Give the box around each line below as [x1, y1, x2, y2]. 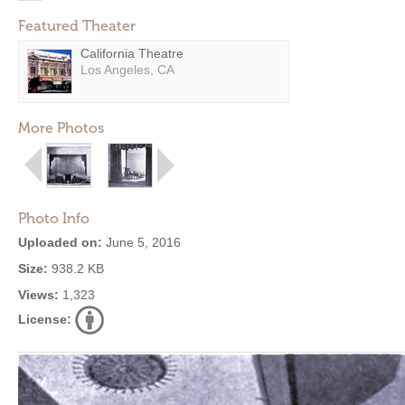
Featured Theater [18, 17, 136, 34]
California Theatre [80, 46, 184, 61]
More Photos [18, 119, 104, 137]
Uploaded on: [18, 235, 102, 250]
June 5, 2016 [102, 235, 181, 250]
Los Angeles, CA [80, 62, 174, 77]
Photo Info [18, 210, 89, 227]
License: [18, 312, 71, 326]
